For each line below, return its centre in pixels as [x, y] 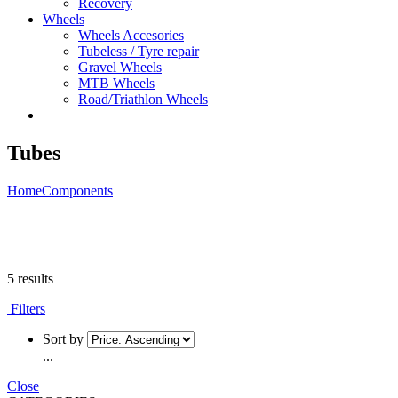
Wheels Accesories [131, 35]
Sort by [63, 338]
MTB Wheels [116, 83]
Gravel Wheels [120, 67]
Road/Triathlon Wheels [143, 99]
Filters [26, 308]
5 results [30, 278]
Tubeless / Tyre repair [139, 51]
